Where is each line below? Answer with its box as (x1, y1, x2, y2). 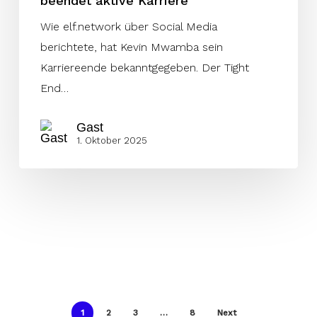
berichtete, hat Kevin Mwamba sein (40, 40, 223, 54)
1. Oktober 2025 (76, 134, 147, 146)
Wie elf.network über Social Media (40, 20, 217, 34)
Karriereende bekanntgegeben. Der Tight (40, 61, 249, 75)
